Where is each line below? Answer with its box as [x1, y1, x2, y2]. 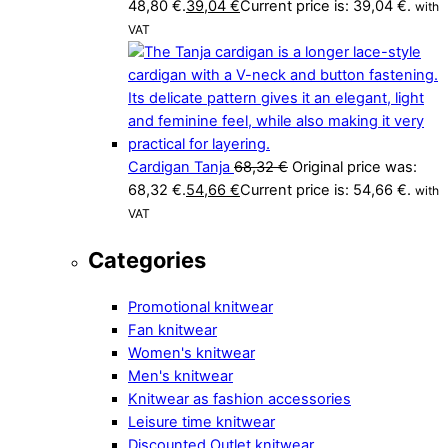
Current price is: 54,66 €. [240, 180, 411, 199]
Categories [88, 246, 206, 273]
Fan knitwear [128, 321, 217, 340]
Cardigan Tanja [128, 157, 230, 176]
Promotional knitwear [128, 298, 273, 317]
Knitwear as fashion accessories [128, 390, 351, 409]
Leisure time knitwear [128, 413, 275, 432]
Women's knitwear [128, 344, 255, 363]
